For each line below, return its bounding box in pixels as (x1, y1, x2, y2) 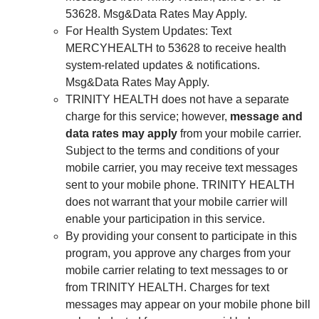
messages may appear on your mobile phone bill (66, 298, 310, 310)
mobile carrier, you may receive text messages (66, 161, 298, 174)
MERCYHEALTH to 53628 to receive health (66, 41, 286, 54)
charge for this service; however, (66, 110, 230, 122)
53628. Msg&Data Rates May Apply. (66, 7, 247, 20)
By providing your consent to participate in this (66, 229, 297, 242)
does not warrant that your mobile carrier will (66, 195, 288, 208)
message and (230, 110, 303, 122)
